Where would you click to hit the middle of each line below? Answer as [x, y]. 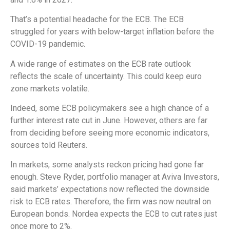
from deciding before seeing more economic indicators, [110, 133]
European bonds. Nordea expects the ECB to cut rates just [114, 214]
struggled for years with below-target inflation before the [112, 32]
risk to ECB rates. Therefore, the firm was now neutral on [111, 202]
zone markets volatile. [50, 88]
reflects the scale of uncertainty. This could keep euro [106, 76]
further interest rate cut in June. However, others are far [109, 121]
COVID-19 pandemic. [48, 44]
